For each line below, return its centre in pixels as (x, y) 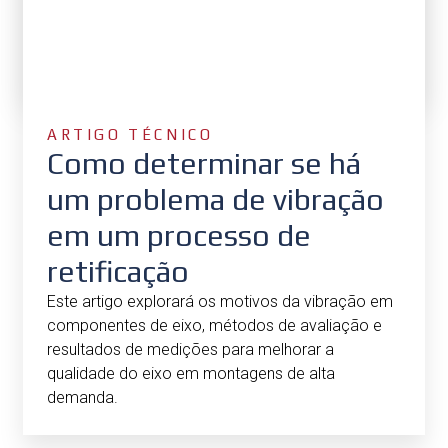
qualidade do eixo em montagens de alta (191, 373)
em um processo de (179, 235)
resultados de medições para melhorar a (190, 349)
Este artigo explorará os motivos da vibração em (220, 301)
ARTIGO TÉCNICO (130, 134)
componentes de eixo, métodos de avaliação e (214, 325)
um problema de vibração (215, 199)
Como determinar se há (204, 163)
